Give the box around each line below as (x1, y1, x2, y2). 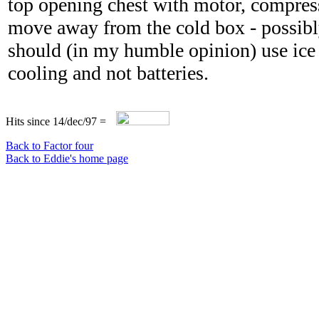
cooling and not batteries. (8, 62, 209, 84)
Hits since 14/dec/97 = (6, 115, 109, 127)
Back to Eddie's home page (6, 152, 128, 164)
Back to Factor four (6, 140, 93, 152)
